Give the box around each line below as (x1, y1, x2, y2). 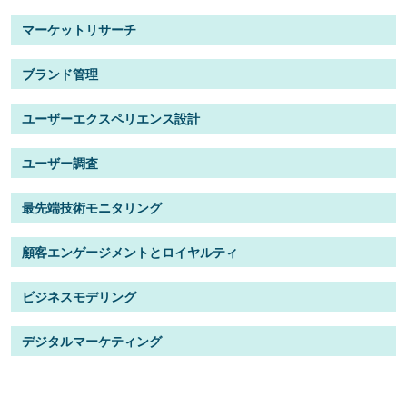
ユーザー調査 (22, 154, 98, 172)
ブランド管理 (22, 65, 98, 83)
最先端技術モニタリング (22, 198, 162, 216)
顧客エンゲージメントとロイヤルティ (22, 243, 238, 261)
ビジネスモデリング (22, 287, 136, 305)
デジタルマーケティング (22, 332, 162, 350)
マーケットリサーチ (22, 20, 136, 38)
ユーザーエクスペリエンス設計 (22, 109, 200, 127)
